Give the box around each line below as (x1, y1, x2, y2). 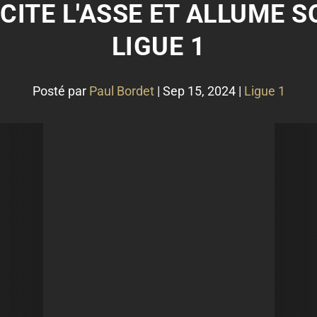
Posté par (32, 83, 89, 98)
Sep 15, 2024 (162, 83, 236, 98)
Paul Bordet (88, 83, 154, 98)
